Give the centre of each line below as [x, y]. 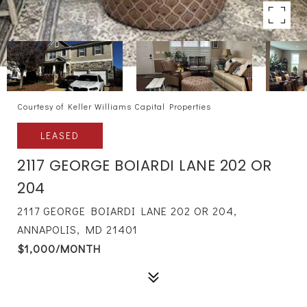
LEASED [60, 135]
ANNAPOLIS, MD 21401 [77, 229]
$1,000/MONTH [59, 248]
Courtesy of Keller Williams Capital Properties [114, 106]
